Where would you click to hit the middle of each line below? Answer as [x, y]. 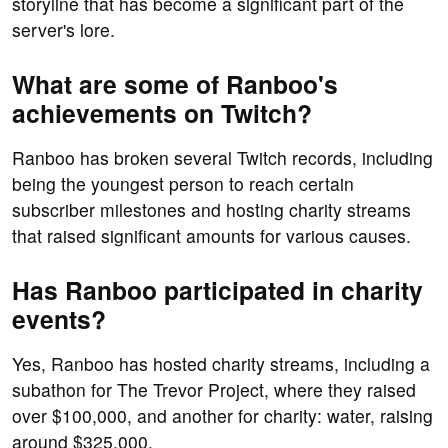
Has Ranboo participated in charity [217, 290]
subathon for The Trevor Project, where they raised [214, 390]
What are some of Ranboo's [175, 84]
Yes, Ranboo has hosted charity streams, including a [221, 364]
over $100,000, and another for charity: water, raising [222, 416]
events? [59, 319]
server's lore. [63, 30]
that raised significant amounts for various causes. [211, 236]
